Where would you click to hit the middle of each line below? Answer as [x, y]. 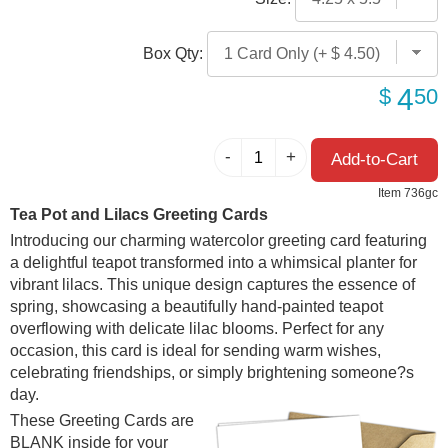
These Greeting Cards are [102, 421]
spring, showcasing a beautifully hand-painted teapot [196, 307]
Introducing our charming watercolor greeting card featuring [218, 241]
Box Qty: [175, 53]
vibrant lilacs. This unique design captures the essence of [212, 285]
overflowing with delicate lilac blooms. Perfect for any [197, 329]
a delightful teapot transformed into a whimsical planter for [213, 263]
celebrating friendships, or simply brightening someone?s [212, 373]
